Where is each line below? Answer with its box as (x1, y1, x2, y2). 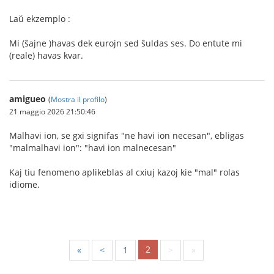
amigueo (9, 92, 46, 105)
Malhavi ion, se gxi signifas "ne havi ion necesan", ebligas (9, 129, 244, 141)
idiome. (9, 178, 40, 190)
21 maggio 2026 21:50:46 (9, 106, 95, 116)
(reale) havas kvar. (9, 49, 83, 61)
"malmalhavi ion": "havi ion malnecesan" (9, 141, 176, 154)
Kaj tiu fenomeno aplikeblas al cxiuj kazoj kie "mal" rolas (9, 166, 240, 178)
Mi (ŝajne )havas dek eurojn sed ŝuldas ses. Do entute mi (9, 37, 242, 49)
